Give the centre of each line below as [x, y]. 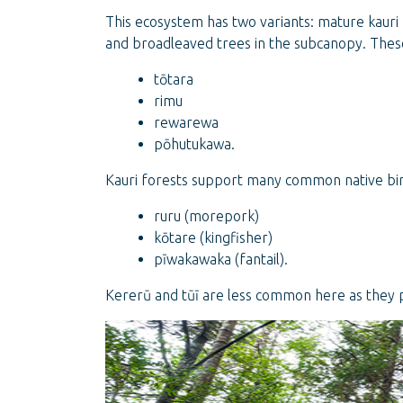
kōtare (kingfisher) [213, 237]
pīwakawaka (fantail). [221, 259]
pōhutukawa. [196, 143]
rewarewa [186, 122]
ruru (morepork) [206, 215]
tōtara [174, 79]
